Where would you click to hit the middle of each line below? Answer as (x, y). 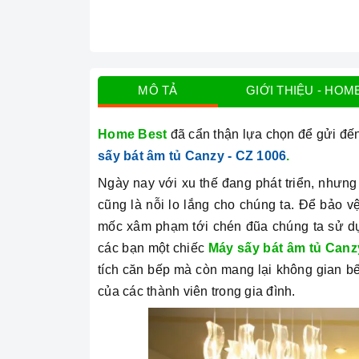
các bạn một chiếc (153, 248)
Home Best (133, 135)
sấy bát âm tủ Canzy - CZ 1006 (192, 156)
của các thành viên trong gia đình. (198, 292)
